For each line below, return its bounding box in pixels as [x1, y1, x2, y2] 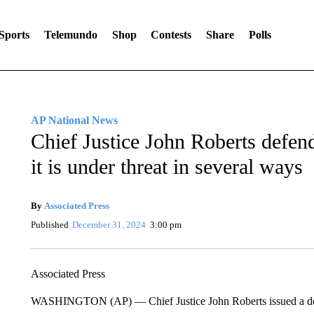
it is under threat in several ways [30, 155, 303, 178]
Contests [151, 29, 192, 41]
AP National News [30, 114, 118, 126]
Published [30, 219, 69, 230]
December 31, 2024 [72, 219, 146, 230]
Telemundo [43, 29, 97, 41]
